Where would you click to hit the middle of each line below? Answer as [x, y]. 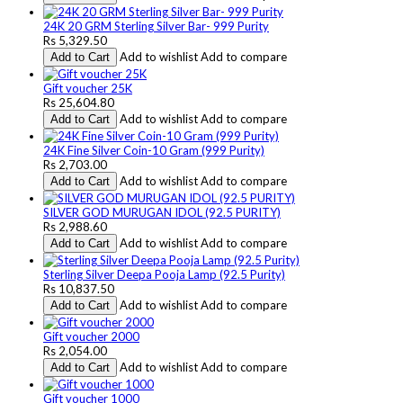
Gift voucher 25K [88, 88]
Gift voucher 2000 [91, 336]
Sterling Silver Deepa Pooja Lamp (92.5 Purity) [164, 274]
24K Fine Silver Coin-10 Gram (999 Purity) [154, 150]
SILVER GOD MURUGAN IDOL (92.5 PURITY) [162, 212]
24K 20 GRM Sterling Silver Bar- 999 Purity [156, 26]
